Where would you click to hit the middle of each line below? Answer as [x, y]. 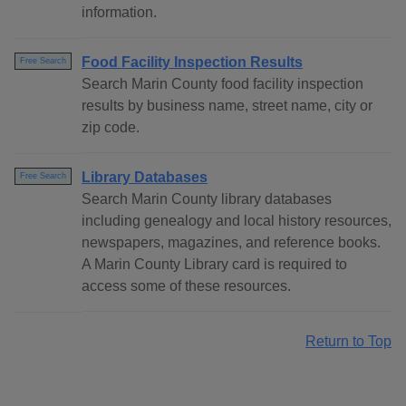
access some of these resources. [186, 286]
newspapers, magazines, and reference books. [231, 243]
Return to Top [348, 342]
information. [119, 13]
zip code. [111, 128]
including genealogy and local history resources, [237, 221]
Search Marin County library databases [207, 199]
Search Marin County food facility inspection [222, 84]
